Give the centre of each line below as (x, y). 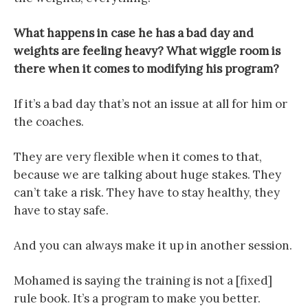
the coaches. (49, 122)
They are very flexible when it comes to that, (138, 157)
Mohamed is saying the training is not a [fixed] (143, 280)
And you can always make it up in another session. (153, 245)
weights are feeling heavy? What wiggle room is (147, 51)
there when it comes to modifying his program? (146, 69)
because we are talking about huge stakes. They (147, 175)
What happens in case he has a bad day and (134, 33)
